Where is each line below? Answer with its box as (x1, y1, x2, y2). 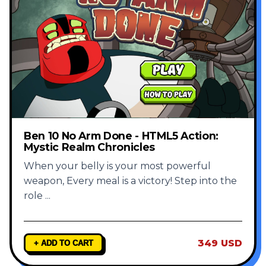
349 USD (198, 237, 242, 249)
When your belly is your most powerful (24, 160, 211, 172)
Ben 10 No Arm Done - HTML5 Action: (24, 129, 219, 142)
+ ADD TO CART (34, 239, 93, 248)
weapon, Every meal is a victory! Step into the (24, 175, 237, 187)
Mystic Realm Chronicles (24, 141, 155, 154)
